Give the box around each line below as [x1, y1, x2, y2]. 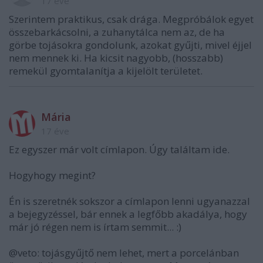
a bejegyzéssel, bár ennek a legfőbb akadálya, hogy [9, 207, 247, 221]
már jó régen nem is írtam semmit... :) [9, 220, 181, 234]
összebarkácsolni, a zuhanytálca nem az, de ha [9, 25, 225, 39]
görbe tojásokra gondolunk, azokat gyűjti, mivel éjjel [9, 38, 252, 52]
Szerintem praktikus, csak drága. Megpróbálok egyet [9, 12, 254, 26]
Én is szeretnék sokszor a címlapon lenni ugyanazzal [9, 194, 250, 208]
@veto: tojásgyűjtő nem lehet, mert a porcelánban [9, 245, 239, 259]
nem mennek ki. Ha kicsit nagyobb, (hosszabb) [9, 50, 223, 65]
